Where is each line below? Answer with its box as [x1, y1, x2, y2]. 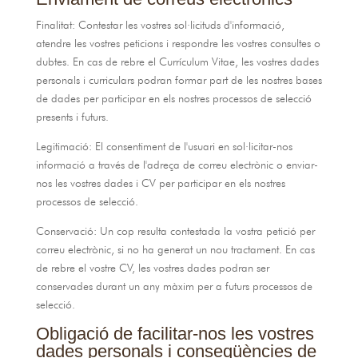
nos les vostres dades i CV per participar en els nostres [35, 177, 285, 189]
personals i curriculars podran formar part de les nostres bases [35, 74, 322, 86]
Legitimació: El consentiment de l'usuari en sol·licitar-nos [35, 140, 292, 153]
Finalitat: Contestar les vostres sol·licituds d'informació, [35, 18, 284, 31]
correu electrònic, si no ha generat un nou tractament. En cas [35, 243, 315, 256]
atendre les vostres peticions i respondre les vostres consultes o [35, 37, 320, 50]
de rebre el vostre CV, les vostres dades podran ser [35, 261, 269, 274]
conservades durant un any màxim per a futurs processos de [35, 280, 312, 292]
